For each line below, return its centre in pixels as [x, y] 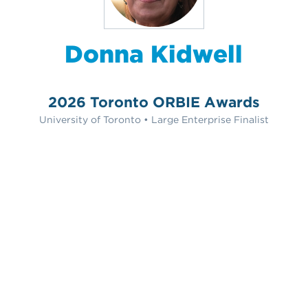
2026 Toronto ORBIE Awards [154, 102]
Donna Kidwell [154, 53]
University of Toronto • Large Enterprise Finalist [154, 119]
